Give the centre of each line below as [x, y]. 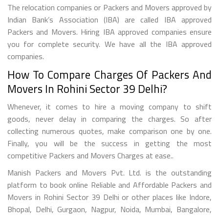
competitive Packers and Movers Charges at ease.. [90, 155]
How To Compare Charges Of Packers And [109, 74]
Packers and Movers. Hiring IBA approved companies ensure [109, 32]
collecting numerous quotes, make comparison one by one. [109, 131]
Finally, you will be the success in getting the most [109, 143]
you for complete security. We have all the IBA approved [109, 44]
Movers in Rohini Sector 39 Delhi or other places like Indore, [109, 197]
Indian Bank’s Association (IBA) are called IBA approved [109, 19]
